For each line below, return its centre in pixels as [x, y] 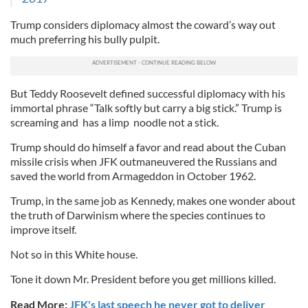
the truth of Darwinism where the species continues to [138, 215]
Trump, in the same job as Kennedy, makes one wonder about [153, 201]
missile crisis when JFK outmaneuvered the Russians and [144, 162]
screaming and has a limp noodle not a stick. [114, 122]
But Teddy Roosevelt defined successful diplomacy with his [148, 93]
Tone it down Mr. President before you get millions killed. [143, 279]
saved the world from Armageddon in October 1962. [133, 176]
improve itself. [43, 230]
